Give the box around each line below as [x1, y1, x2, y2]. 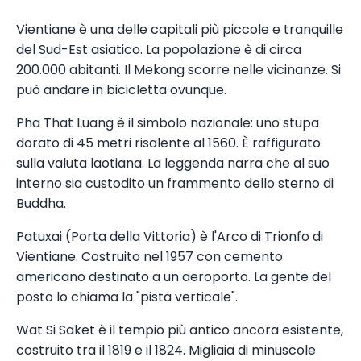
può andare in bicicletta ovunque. [16, 81, 226, 100]
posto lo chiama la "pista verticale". [16, 288, 238, 307]
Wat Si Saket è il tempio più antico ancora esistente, [16, 321, 343, 340]
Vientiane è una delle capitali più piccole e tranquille [16, 20, 343, 39]
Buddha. [16, 194, 66, 214]
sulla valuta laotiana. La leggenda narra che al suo [16, 154, 330, 173]
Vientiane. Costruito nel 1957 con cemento [16, 247, 283, 267]
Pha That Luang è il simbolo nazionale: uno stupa [16, 114, 319, 133]
